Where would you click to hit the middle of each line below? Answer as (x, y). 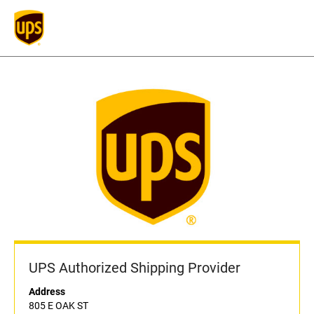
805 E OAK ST (59, 306)
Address (47, 292)
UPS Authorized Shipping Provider (135, 268)
